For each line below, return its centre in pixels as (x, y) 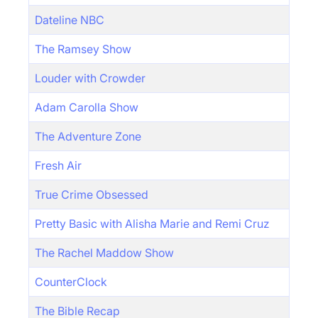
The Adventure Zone (88, 136)
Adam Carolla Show (87, 107)
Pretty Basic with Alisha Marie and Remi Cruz (152, 224)
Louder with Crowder (90, 78)
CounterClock (71, 282)
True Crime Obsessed (92, 194)
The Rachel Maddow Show (104, 253)
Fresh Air (58, 165)
